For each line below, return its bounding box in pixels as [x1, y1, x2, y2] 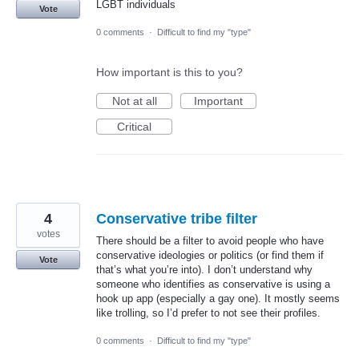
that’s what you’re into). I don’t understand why [96, 264, 313, 276]
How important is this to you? [96, 66, 243, 79]
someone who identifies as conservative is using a [96, 278, 330, 291]
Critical [117, 120, 151, 134]
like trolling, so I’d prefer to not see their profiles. [96, 307, 321, 320]
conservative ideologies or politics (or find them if [96, 249, 324, 262]
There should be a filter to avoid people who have [96, 235, 324, 248]
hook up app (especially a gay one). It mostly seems [96, 292, 340, 305]
